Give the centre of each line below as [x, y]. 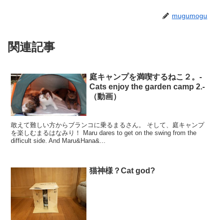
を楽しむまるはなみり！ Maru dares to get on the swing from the [104, 133]
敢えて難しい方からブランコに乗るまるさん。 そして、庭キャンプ [108, 125]
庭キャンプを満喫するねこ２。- [146, 77]
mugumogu [190, 16]
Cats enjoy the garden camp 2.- [147, 87]
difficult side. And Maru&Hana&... [58, 141]
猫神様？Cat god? [123, 170]
